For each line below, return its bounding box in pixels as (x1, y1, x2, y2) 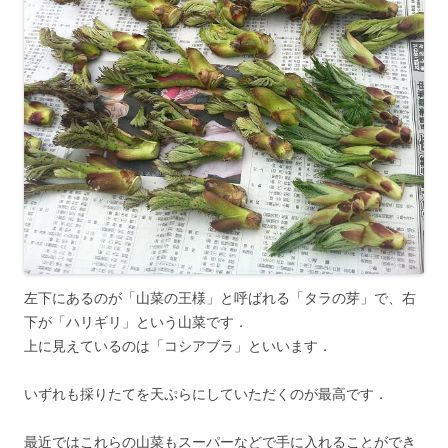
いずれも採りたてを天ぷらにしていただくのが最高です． (24, 383, 388, 403)
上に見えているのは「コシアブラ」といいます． (24, 335, 332, 355)
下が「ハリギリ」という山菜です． (24, 311, 248, 331)
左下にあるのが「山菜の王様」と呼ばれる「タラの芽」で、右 (24, 287, 416, 307)
